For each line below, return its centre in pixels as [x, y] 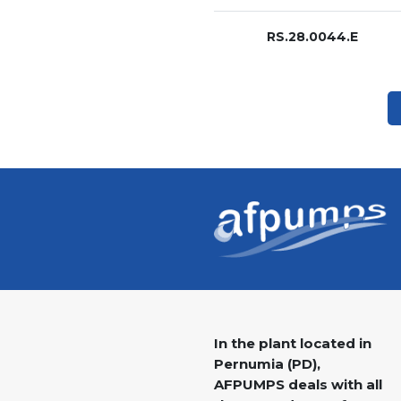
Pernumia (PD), [267, 364]
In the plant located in [293, 344]
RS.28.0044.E [312, 37]
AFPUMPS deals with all [298, 385]
